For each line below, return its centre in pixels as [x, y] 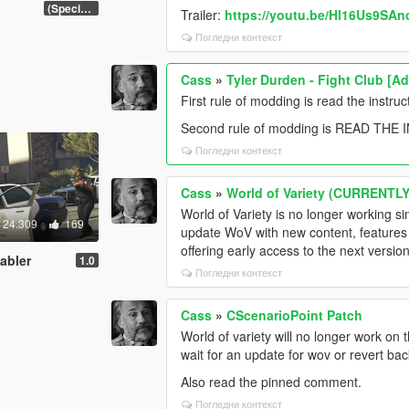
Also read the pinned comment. [272, 381]
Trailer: [203, 14]
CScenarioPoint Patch [295, 315]
